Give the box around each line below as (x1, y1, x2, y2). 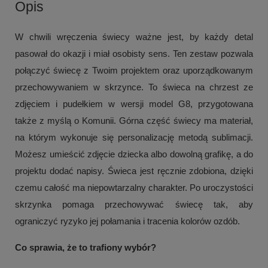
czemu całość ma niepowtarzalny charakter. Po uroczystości (15, 182, 253, 193)
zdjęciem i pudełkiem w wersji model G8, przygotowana (15, 99, 253, 109)
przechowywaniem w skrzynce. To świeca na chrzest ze (15, 82, 253, 93)
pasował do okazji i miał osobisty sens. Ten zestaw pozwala (15, 48, 253, 59)
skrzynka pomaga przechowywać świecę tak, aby (15, 199, 253, 210)
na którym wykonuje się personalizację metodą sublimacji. (15, 132, 253, 143)
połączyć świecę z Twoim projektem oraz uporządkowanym (15, 65, 253, 76)
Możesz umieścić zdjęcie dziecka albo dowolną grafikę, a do (15, 149, 253, 160)
